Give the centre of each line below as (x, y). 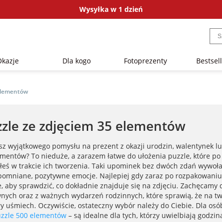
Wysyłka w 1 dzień (111, 9)
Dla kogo (77, 61)
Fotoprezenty (145, 61)
